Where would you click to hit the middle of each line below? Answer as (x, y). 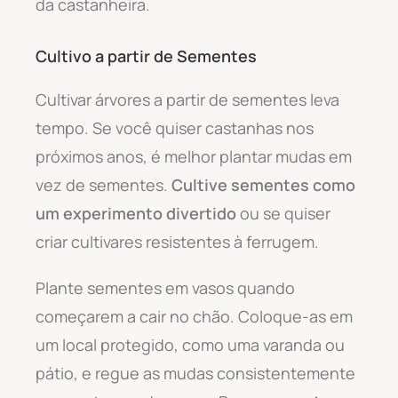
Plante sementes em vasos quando (165, 287)
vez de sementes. (103, 184)
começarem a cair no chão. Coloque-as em (194, 316)
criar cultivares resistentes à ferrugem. (177, 241)
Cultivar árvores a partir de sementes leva (187, 99)
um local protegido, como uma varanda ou (190, 344)
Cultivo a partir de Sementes (146, 56)
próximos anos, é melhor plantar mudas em (194, 156)
